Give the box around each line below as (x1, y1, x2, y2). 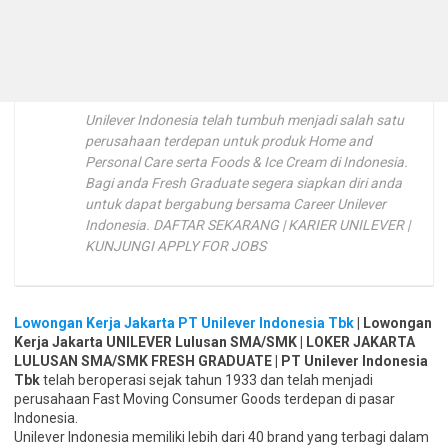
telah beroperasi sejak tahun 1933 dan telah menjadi (40, 372, 373, 388)
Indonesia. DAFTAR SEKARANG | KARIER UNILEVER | (85, 217, 410, 233)
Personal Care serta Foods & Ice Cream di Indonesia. (85, 154, 408, 170)
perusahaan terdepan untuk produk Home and (85, 133, 372, 149)
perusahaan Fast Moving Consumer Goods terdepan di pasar (14, 391, 395, 407)
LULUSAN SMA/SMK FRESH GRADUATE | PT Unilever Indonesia (14, 353, 428, 369)
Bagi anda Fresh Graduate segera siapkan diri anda (85, 175, 402, 191)
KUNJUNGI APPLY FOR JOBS (85, 238, 266, 254)
